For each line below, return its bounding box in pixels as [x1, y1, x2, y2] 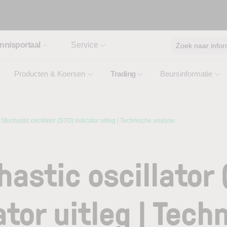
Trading [110, 69, 136, 78]
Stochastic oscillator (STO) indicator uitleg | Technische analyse [1, 117, 175, 124]
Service [70, 41, 98, 49]
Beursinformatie [160, 69, 212, 78]
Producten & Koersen [14, 69, 85, 78]
